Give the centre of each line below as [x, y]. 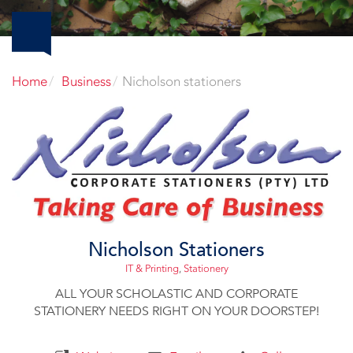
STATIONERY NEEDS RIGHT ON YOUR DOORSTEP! [176, 311]
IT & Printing [152, 268]
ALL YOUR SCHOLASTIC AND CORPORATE [176, 294]
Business [86, 81]
